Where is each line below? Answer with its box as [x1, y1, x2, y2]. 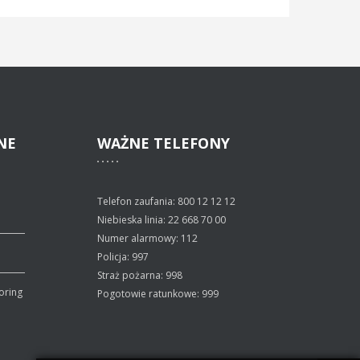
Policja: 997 [97, 250, 149, 264]
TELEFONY [149, 133, 230, 153]
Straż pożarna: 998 [97, 268, 182, 282]
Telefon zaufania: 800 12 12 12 [97, 194, 235, 208]
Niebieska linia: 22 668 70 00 [97, 213, 226, 227]
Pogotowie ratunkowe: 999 [97, 287, 219, 301]
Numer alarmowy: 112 [97, 231, 198, 245]
